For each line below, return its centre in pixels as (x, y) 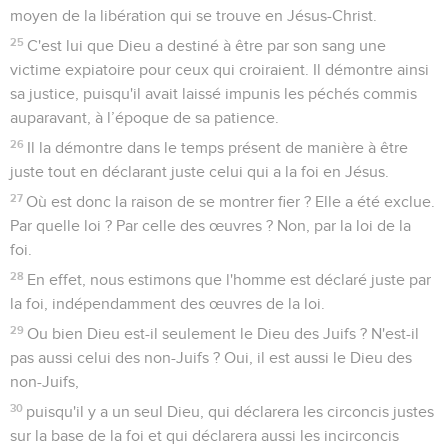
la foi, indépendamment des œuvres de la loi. (167, 303)
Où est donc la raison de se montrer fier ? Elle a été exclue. (231, 201)
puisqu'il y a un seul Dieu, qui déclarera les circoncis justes (230, 411)
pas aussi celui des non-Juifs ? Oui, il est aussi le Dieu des (211, 357)
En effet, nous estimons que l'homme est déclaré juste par (229, 279)
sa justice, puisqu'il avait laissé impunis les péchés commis (213, 93)
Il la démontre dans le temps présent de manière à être (218, 147)
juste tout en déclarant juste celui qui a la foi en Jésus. (199, 171)
